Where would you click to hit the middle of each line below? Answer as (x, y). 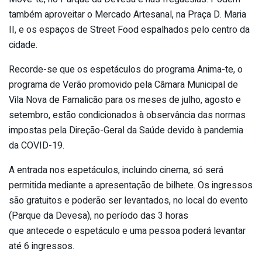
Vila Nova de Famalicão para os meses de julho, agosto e (125, 100)
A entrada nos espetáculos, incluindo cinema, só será (116, 170)
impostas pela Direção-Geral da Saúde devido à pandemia (126, 131)
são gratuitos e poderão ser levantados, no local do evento (128, 201)
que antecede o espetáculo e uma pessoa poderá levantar (127, 231)
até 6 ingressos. (42, 247)
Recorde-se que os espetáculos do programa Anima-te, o (126, 70)
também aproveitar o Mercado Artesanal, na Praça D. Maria (127, 15)
